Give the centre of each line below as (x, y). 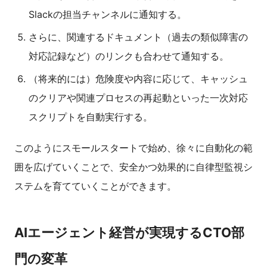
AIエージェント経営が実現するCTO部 (129, 233)
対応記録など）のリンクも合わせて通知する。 (129, 56)
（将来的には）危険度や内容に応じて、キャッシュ (138, 79)
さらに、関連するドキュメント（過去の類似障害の (138, 37)
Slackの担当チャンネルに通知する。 (108, 15)
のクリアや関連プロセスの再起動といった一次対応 (138, 98)
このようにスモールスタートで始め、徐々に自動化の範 (133, 148)
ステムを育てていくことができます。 (95, 186)
